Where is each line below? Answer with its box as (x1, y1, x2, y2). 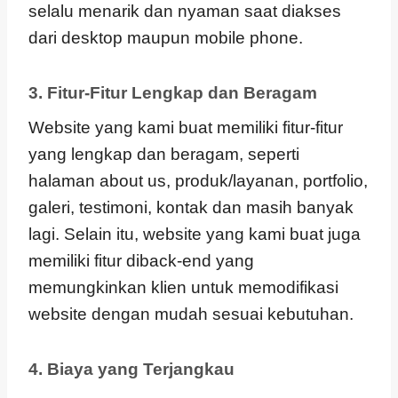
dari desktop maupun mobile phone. (28, 28, 303, 47)
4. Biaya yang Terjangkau (28, 360, 235, 378)
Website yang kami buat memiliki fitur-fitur (28, 118, 343, 137)
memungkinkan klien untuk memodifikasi (28, 278, 338, 297)
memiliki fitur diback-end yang (28, 251, 254, 270)
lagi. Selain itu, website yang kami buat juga (28, 225, 361, 243)
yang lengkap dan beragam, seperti (28, 145, 299, 163)
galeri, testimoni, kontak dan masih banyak (28, 198, 354, 217)
